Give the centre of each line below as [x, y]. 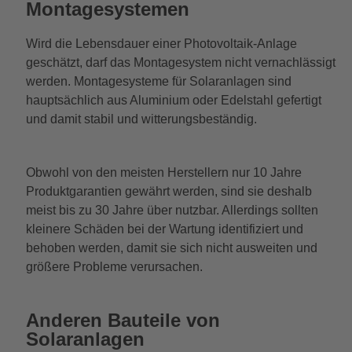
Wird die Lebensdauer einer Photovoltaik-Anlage [161, 43]
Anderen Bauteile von [123, 320]
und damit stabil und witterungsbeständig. [143, 119]
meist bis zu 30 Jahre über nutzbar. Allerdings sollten [172, 210]
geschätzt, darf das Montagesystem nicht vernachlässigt [180, 62]
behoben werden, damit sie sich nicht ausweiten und [171, 247]
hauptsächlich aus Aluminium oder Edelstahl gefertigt [173, 100]
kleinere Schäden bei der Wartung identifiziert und [164, 229]
